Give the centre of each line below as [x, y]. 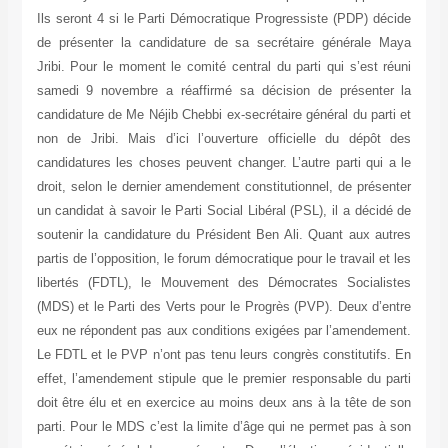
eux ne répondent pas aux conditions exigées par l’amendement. [224, 331]
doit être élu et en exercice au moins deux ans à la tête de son [224, 403]
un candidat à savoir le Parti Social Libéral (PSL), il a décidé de [224, 211]
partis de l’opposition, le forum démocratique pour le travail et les [224, 259]
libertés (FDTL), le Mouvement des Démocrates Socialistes [224, 283]
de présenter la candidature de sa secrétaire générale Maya [224, 43]
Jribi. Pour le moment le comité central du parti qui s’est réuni [224, 67]
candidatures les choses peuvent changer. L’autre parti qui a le [224, 163]
